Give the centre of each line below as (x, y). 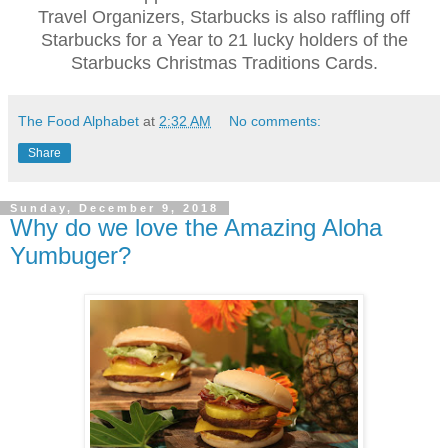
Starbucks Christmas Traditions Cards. (224, 63)
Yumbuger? (70, 256)
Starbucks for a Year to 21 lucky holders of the (224, 40)
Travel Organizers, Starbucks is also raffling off (224, 17)
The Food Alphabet (78, 121)
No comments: (275, 121)
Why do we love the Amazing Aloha (196, 228)
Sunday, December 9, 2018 (114, 208)
